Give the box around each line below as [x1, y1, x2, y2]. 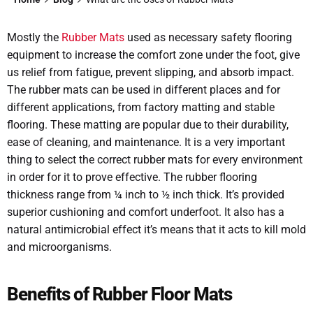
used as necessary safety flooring [124, 30, 292, 44]
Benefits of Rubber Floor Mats [7, 283, 232, 305]
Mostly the [7, 30, 61, 44]
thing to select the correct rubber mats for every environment [7, 152, 303, 166]
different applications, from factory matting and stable [7, 100, 275, 114]
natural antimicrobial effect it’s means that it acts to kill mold [7, 222, 306, 236]
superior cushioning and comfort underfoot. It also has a [7, 205, 284, 219]
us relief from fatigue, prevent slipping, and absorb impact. [7, 65, 294, 79]
